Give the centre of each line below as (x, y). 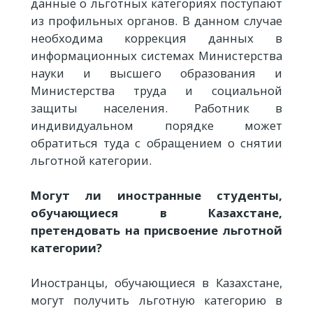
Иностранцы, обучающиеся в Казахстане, (156, 283)
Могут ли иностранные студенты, (156, 196)
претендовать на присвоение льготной (156, 231)
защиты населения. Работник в (156, 108)
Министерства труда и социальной (156, 90)
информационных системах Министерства (156, 55)
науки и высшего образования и (156, 73)
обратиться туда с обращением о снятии (156, 143)
